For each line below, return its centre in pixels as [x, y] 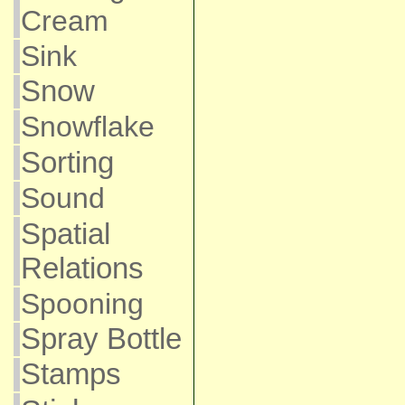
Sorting [67, 162]
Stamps [71, 374]
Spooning [82, 304]
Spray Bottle [101, 339]
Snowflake [87, 127]
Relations [82, 268]
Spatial [65, 234]
